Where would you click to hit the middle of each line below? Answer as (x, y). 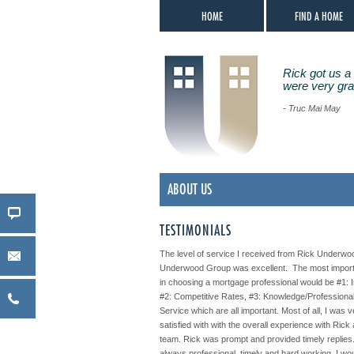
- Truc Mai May (312, 108)
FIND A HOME (318, 17)
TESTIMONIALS (196, 231)
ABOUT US (190, 190)
